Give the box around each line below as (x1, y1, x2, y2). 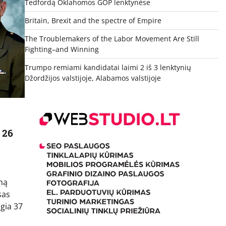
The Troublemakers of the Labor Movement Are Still (24, 34, 199, 44)
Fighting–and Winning (24, 44, 99, 54)
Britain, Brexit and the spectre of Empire (24, 16, 161, 26)
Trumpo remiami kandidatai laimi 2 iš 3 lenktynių (24, 63, 191, 73)
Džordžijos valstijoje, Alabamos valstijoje (24, 73, 161, 83)
